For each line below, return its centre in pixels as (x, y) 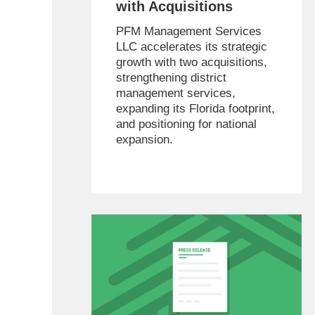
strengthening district (171, 77)
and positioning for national (186, 124)
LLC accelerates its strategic (191, 46)
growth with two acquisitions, (191, 62)
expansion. (144, 139)
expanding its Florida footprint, (195, 108)
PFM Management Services (188, 31)
